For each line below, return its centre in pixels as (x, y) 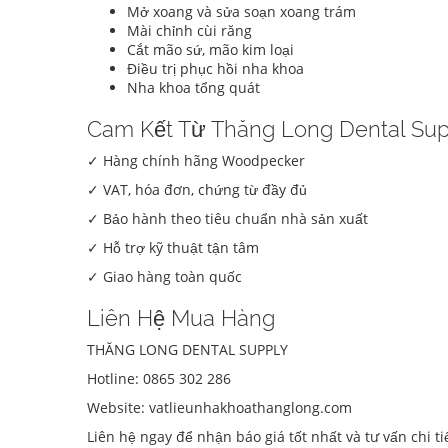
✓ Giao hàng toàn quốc (164, 277)
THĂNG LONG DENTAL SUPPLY (187, 350)
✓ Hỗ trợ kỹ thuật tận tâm (173, 248)
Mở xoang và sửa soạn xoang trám (241, 12)
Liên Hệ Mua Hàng (181, 318)
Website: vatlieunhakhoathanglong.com (219, 408)
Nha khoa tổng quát (193, 88)
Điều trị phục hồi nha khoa (215, 69)
